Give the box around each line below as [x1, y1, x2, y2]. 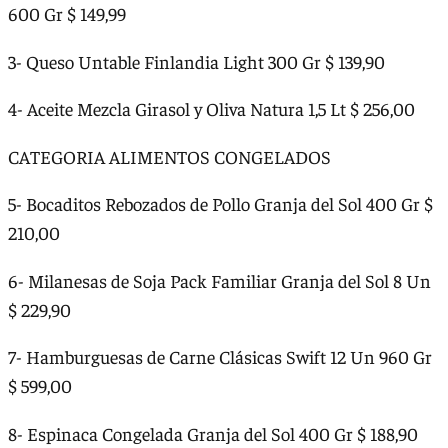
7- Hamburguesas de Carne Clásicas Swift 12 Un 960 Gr [8, 345, 432, 369]
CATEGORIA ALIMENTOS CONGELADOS [8, 144, 331, 168]
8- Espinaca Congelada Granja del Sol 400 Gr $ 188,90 [8, 421, 418, 445]
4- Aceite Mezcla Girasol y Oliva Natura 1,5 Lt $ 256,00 [8, 97, 415, 121]
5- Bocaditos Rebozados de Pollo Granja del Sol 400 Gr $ [8, 192, 433, 216]
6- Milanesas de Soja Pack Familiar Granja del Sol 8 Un [8, 268, 431, 292]
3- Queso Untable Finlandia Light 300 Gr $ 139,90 [8, 49, 385, 73]
